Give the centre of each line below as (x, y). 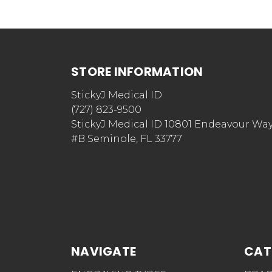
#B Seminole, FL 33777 (127, 139)
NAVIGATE (104, 252)
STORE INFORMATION (137, 72)
